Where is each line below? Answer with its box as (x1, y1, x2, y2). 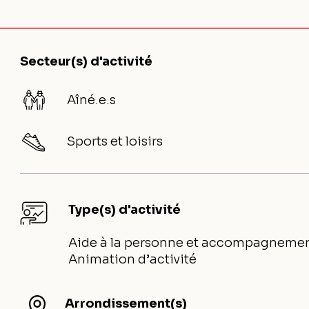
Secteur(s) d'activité (20, 54, 153, 69)
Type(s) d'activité (68, 202, 181, 217)
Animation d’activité (68, 252, 197, 267)
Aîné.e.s (67, 92, 117, 108)
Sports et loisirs (67, 133, 163, 149)
